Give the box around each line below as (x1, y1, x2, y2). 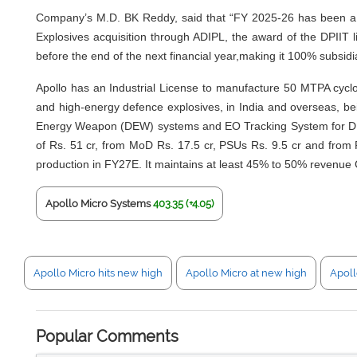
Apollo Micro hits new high (33, 267, 163, 279)
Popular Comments (36, 327, 178, 346)
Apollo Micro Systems (45, 198, 151, 210)
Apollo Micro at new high (186, 267, 307, 279)
